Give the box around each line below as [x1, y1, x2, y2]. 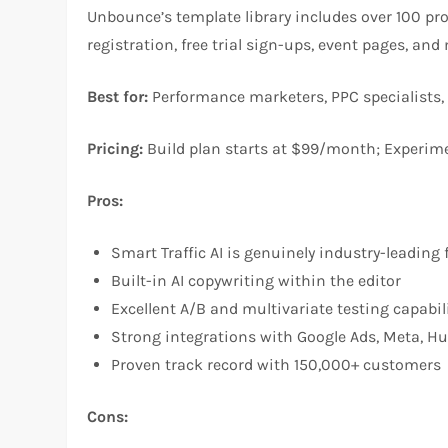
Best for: [87, 86, 149, 106]
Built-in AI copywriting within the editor [111, 270, 402, 290]
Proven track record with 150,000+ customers [111, 354, 442, 374]
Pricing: [87, 138, 144, 158]
